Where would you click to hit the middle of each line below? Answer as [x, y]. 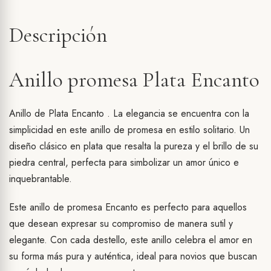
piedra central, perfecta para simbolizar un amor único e [124, 163]
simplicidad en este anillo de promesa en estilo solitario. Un [129, 130]
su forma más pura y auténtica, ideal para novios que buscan [133, 256]
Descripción [58, 35]
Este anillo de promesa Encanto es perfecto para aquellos [128, 207]
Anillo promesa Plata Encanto [134, 80]
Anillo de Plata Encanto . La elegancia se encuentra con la [129, 114]
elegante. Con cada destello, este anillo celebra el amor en [131, 240]
